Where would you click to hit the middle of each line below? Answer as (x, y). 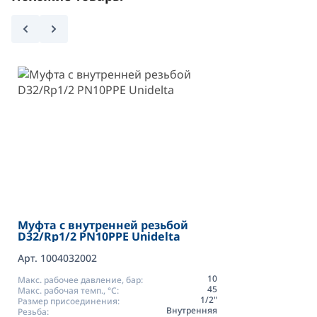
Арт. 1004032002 (57, 258)
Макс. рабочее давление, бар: (80, 279)
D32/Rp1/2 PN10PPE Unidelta (99, 236)
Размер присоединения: (69, 301)
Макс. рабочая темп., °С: (68, 290)
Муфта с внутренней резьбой (103, 225)
